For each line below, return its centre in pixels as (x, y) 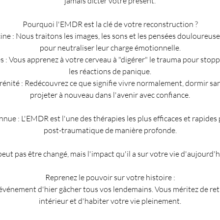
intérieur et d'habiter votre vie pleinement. (110, 201)
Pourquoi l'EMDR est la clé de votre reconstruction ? (110, 24)
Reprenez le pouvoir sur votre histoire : (110, 177)
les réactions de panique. (110, 71)
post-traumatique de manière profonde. (110, 130)
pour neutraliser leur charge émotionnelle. (110, 47)
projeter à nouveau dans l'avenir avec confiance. (110, 95)
